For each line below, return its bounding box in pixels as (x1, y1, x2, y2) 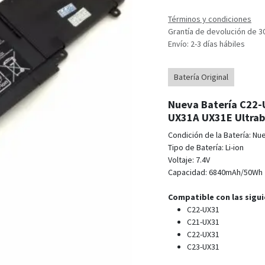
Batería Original (174, 71, 228, 82)
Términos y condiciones (168, 13, 251, 24)
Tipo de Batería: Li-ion (168, 141, 244, 153)
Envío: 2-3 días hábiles (168, 38, 245, 49)
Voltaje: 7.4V (168, 154, 210, 165)
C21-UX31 (187, 216, 221, 227)
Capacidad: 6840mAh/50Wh (168, 166, 263, 177)
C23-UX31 (187, 241, 219, 252)
